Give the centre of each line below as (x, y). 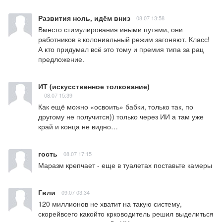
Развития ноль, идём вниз (84, 18)
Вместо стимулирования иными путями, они (111, 29)
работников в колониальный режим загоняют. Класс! (124, 39)
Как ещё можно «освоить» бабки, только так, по (116, 107)
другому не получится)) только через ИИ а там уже (121, 117)
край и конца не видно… (78, 127)
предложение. (61, 59)
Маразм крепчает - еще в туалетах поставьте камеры (125, 165)
